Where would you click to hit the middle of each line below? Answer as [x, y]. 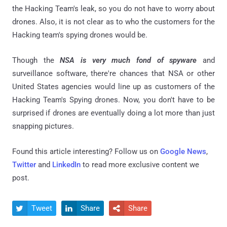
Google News [183, 151]
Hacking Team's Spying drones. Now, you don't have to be [113, 100]
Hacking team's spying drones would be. [80, 35]
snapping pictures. [43, 126]
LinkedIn [66, 164]
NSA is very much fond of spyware [131, 60]
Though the [36, 60]
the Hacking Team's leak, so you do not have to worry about [113, 8]
